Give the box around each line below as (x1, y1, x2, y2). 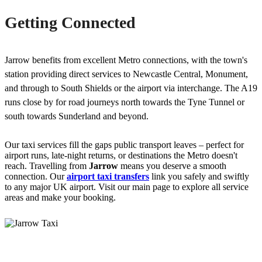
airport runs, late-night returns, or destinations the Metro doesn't (5, 150, 237, 160)
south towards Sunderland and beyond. (5, 111, 149, 121)
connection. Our (5, 171, 67, 181)
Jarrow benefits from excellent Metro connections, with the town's (5, 54, 247, 65)
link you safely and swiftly (149, 171, 249, 181)
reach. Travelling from (5, 160, 89, 171)
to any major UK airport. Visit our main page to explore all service (5, 181, 249, 192)
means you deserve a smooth (118, 160, 226, 171)
